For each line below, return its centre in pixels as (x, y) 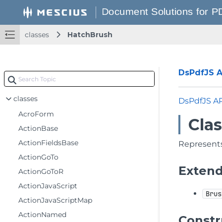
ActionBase (38, 128)
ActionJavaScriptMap (55, 200)
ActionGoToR (41, 171)
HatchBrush (90, 35)
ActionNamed (42, 215)
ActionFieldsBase (48, 143)
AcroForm (36, 114)
